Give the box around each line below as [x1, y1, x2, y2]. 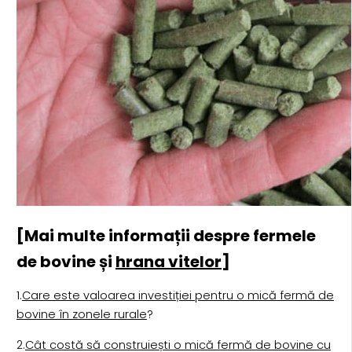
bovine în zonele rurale [16, 306, 147, 323]
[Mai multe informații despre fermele [16, 224, 316, 247]
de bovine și [16, 250, 115, 273]
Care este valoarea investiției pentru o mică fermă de [21, 288, 334, 304]
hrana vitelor [115, 250, 222, 273]
